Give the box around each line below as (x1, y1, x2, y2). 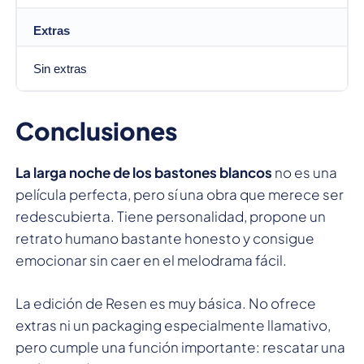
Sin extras (33, 61, 87, 76)
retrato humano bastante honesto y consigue (15, 228, 314, 247)
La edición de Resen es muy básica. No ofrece (15, 293, 316, 312)
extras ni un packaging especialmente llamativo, (15, 315, 331, 334)
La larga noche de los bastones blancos (15, 162, 272, 181)
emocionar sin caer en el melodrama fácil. (15, 250, 287, 269)
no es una (272, 162, 337, 181)
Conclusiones (15, 115, 177, 146)
